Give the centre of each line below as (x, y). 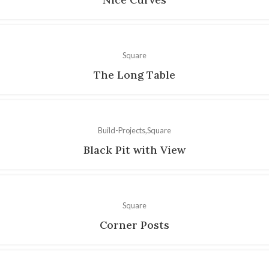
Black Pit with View (134, 150)
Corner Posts (134, 225)
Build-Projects (122, 130)
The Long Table (134, 74)
